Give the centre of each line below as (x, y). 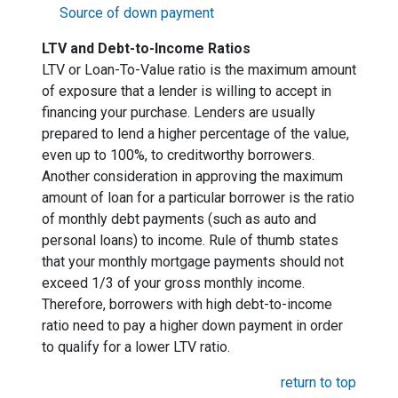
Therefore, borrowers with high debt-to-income (187, 304)
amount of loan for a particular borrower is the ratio (198, 198)
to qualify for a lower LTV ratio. (136, 347)
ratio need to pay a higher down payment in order (192, 326)
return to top (318, 382)
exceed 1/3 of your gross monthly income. (173, 283)
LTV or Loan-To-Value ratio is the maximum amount (199, 70)
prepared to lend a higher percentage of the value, (195, 134)
